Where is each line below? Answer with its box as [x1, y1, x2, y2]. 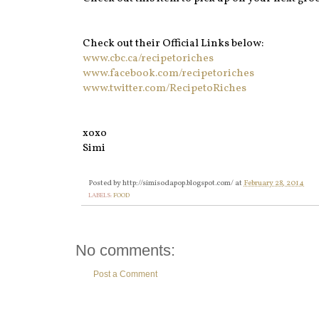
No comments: [75, 241, 175, 260]
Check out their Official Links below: [83, 36, 263, 52]
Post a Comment [93, 269, 157, 280]
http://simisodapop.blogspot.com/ [122, 178, 234, 189]
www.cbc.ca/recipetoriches [83, 51, 214, 67]
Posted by [88, 178, 122, 189]
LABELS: [88, 191, 113, 201]
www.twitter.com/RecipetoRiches [83, 81, 246, 97]
